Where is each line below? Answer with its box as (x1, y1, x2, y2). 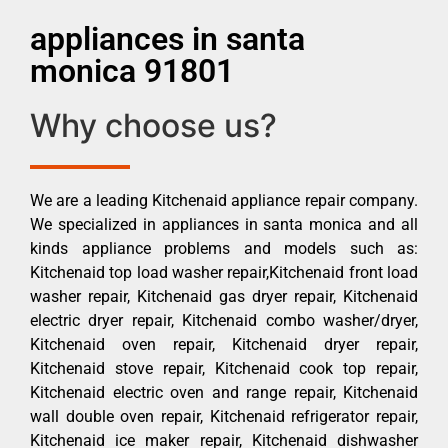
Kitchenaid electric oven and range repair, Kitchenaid (30, 382, 418, 402)
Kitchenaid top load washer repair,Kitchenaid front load (30, 262, 418, 282)
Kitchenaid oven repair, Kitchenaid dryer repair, (30, 334, 418, 354)
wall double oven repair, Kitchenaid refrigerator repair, (30, 406, 418, 426)
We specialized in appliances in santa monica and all (30, 214, 418, 234)
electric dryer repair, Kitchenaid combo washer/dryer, (30, 310, 418, 330)
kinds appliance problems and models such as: (30, 238, 418, 258)
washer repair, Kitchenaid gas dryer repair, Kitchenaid (30, 286, 418, 306)
